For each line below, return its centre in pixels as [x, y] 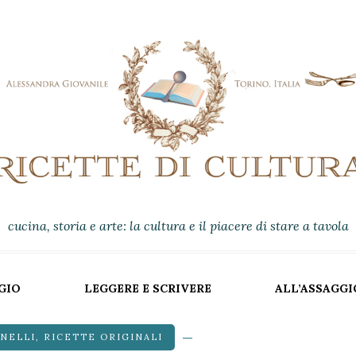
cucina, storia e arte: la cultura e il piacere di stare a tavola [178, 226]
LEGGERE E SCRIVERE [148, 288]
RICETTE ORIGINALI [104, 337]
